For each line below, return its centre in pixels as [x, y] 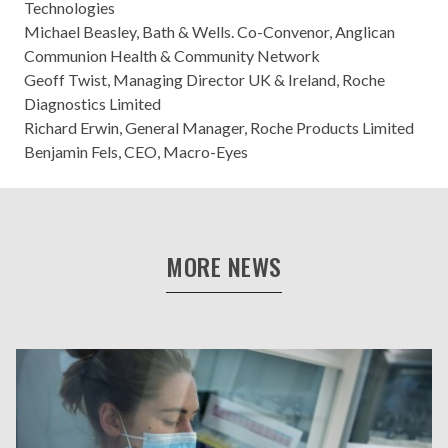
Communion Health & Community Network [173, 55]
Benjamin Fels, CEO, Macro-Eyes [137, 151]
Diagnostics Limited [94, 103]
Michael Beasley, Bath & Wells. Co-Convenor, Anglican [209, 31]
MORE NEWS [224, 266]
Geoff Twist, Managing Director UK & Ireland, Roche [204, 79]
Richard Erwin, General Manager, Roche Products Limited [220, 127]
